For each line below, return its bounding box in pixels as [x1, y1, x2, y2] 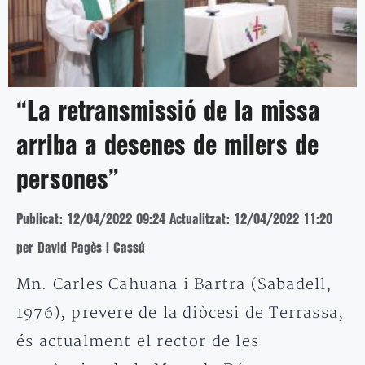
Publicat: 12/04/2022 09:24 [16, 213, 165, 226]
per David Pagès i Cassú [16, 242, 145, 255]
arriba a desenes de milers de [16, 134, 319, 160]
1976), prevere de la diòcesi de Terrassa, [16, 304, 345, 323]
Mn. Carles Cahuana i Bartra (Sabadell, [16, 275, 332, 295]
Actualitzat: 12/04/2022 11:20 [169, 213, 332, 226]
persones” [16, 169, 119, 194]
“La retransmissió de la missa [16, 100, 320, 125]
